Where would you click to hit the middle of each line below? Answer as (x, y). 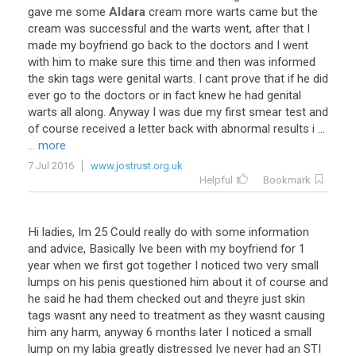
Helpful (216, 180)
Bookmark (287, 180)
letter (152, 129)
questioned (158, 282)
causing (305, 315)
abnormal (246, 129)
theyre (243, 299)
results (291, 129)
